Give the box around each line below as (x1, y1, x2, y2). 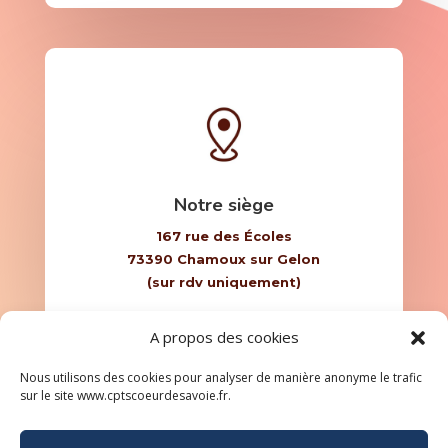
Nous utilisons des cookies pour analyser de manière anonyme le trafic (20, 369, 422, 386)
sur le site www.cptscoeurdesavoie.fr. (20, 387, 231, 404)
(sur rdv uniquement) (146, 273, 301, 290)
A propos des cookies (149, 327, 299, 347)
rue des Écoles (180, 227, 292, 244)
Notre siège (173, 192, 274, 217)
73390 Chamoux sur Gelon (127, 250, 321, 267)
